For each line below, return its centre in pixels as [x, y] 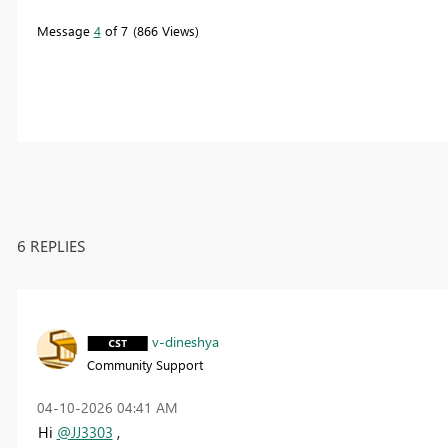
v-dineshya [185, 341]
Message [65, 30]
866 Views [165, 30]
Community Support [144, 364]
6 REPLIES [51, 245]
